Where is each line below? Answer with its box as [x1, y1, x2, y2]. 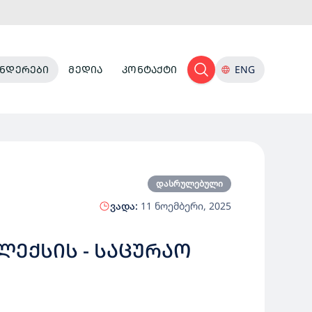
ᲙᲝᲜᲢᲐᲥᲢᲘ [122, 62, 178, 76]
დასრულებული [156, 178, 223, 189]
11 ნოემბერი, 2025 [138, 199, 231, 212]
